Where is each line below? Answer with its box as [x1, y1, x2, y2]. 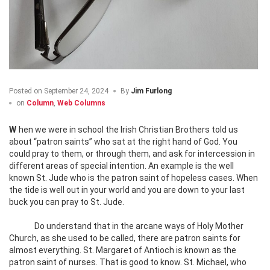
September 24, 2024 [42, 87, 108, 96]
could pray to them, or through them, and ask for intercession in [9, 149, 255, 159]
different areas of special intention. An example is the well [9, 161, 234, 171]
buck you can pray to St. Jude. [9, 197, 124, 207]
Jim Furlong [131, 87, 172, 96]
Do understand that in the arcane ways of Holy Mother [9, 221, 243, 231]
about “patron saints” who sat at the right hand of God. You [9, 137, 237, 147]
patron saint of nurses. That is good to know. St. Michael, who [9, 257, 246, 268]
